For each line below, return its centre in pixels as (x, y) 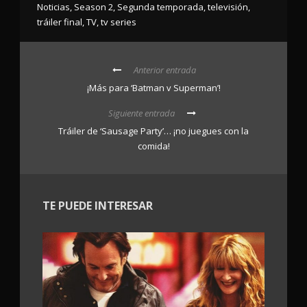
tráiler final (60, 22)
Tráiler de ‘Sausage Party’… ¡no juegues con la (153, 131)
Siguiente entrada (141, 113)
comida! (153, 146)
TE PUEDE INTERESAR (98, 206)
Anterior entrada (164, 70)
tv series (119, 22)
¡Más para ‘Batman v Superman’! (154, 88)
